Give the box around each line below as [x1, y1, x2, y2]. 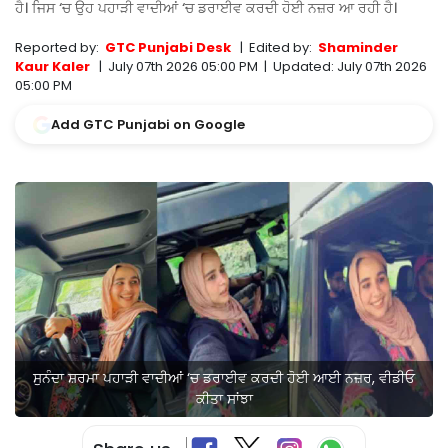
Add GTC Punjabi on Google [51, 115, 245, 135]
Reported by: [15, 38, 105, 58]
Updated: [273, 57, 334, 77]
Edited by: [249, 38, 318, 58]
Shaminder [318, 38, 398, 58]
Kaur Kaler [15, 57, 90, 77]
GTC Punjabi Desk [105, 38, 231, 58]
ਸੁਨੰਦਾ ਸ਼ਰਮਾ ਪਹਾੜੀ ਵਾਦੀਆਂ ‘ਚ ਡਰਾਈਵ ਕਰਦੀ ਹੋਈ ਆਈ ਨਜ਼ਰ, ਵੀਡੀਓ [33, 368, 415, 389]
